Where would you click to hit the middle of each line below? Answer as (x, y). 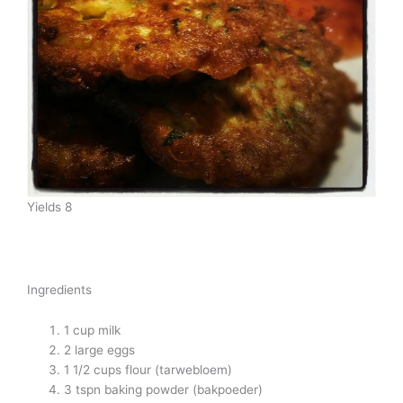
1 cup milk (93, 331)
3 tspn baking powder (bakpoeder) (164, 390)
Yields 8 (49, 206)
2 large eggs (100, 350)
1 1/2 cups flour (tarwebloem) (148, 370)
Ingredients (59, 289)
